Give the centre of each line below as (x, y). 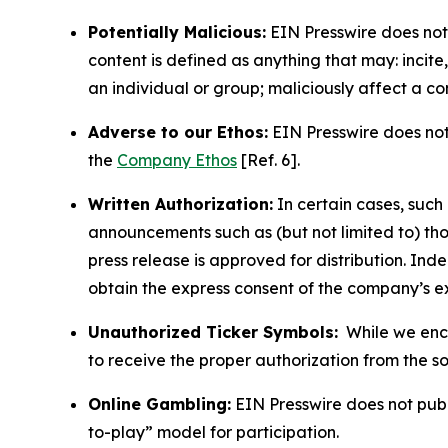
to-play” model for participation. (213, 431)
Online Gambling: (159, 403)
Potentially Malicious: (177, 31)
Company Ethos (177, 159)
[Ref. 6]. (270, 159)
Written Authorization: (180, 203)
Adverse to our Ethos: (178, 131)
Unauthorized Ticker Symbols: (213, 331)
